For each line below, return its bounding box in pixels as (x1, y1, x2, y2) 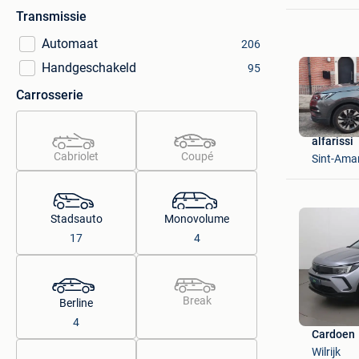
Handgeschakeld (42, 60, 136, 75)
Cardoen (311, 328, 355, 341)
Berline (59, 296, 94, 309)
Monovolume (164, 212, 230, 225)
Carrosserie (16, 87, 83, 103)
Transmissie (16, 9, 87, 24)
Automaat (42, 36, 98, 51)
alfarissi (311, 134, 353, 147)
